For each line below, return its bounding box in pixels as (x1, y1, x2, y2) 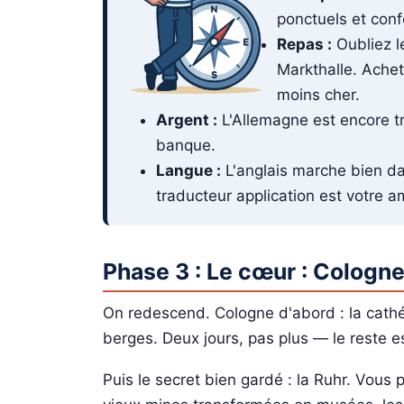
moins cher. (277, 85, 361, 104)
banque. (156, 135, 216, 154)
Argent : (156, 110, 218, 129)
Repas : (277, 34, 333, 53)
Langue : (156, 161, 222, 179)
